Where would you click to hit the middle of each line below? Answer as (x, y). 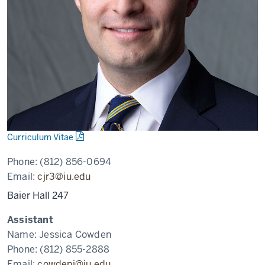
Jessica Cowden (75, 235)
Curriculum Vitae (40, 137)
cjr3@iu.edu (64, 177)
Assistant (30, 220)
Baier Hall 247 (38, 195)
